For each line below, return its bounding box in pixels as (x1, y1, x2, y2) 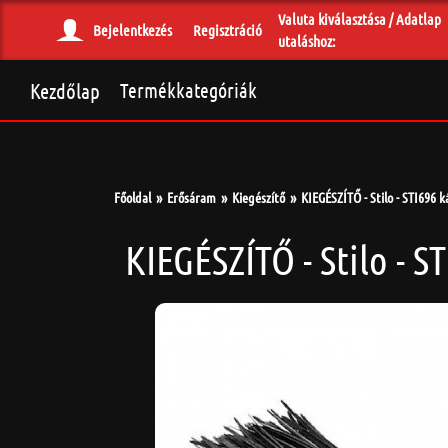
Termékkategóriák (120, 78, 257, 102)
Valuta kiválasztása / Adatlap (278, 10, 441, 28)
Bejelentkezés (93, 21, 172, 39)
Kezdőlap (30, 77, 100, 103)
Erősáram (167, 188, 216, 206)
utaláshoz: (278, 32, 335, 50)
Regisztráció (193, 21, 262, 39)
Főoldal (114, 188, 151, 206)
